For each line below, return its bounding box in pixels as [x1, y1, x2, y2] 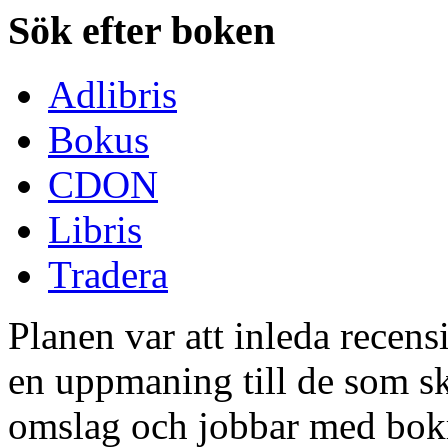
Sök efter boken [8, 7, 275, 53]
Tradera [48, 253, 168, 297]
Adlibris [48, 73, 177, 117]
